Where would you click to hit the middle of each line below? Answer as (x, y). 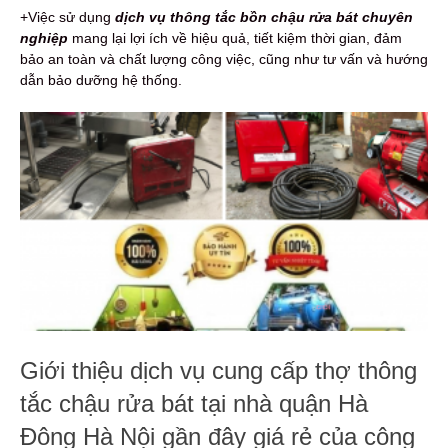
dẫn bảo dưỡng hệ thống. (101, 80)
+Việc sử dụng (67, 17)
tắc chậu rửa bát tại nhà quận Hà (194, 404)
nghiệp (44, 38)
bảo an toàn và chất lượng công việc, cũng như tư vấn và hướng (224, 59)
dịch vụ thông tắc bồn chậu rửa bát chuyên (264, 17)
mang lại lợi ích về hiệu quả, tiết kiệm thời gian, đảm (235, 38)
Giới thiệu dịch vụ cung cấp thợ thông (218, 371)
